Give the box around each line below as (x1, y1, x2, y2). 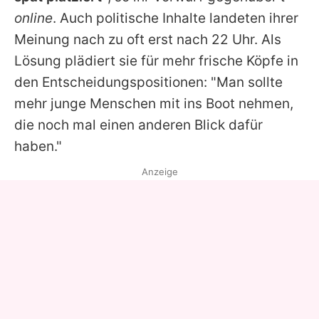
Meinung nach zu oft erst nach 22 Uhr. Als (14, 31, 281, 48)
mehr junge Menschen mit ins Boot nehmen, (14, 95, 293, 113)
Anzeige (141, 166, 178, 178)
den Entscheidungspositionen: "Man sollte (14, 74, 283, 91)
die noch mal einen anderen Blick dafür (14, 117, 263, 134)
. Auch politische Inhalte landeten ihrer (53, 10, 298, 27)
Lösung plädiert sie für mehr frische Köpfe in (14, 53, 298, 70)
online (14, 10, 53, 27)
